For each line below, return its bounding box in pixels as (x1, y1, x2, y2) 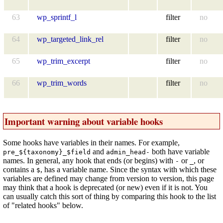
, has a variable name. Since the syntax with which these (40, 165, 217, 174)
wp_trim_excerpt (37, 56, 90, 65)
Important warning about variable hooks (4, 114, 163, 128)
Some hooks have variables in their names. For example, (3, 138, 180, 147)
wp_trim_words (37, 78, 87, 87)
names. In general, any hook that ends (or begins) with (3, 156, 175, 165)
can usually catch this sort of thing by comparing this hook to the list (3, 192, 216, 201)
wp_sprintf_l (37, 12, 77, 21)
